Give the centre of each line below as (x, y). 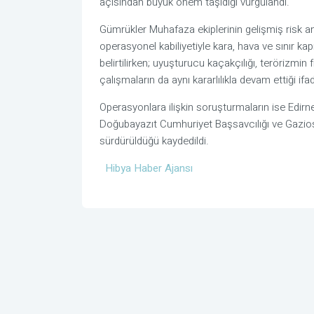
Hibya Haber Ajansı (149, 169)
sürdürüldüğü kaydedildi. (154, 141)
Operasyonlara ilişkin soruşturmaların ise (194, 108)
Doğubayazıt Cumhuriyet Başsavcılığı (184, 124)
